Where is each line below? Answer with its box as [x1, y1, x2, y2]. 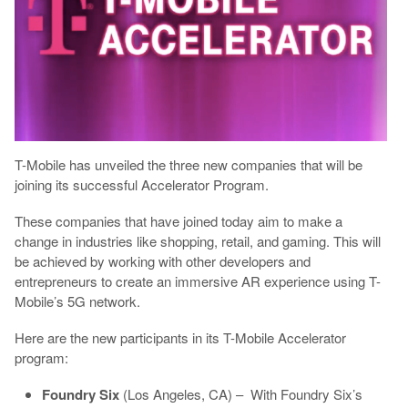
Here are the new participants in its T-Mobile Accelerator [14, 327, 346, 347]
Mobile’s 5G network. [14, 291, 144, 311]
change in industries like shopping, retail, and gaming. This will [14, 230, 381, 250]
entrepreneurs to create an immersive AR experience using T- [14, 270, 381, 291]
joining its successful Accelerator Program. [14, 174, 272, 194]
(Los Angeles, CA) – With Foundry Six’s [118, 383, 362, 403]
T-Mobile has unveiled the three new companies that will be [14, 154, 362, 174]
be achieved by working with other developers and [14, 250, 311, 270]
